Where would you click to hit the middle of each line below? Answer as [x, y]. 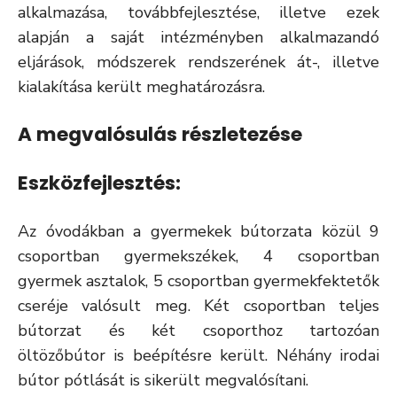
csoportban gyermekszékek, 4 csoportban [198, 256]
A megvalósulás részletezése [160, 134]
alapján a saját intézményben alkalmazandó [198, 37]
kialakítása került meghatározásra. [141, 87]
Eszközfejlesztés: [99, 183]
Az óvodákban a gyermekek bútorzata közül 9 [198, 231]
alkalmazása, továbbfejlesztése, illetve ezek [198, 12]
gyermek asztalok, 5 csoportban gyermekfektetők [198, 281]
